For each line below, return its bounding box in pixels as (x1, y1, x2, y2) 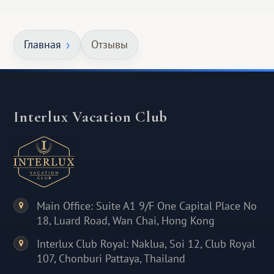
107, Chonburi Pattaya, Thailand (37, 251, 186, 266)
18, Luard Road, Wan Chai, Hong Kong (37, 213, 215, 228)
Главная (24, 37, 62, 51)
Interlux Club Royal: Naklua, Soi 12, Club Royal (37, 237, 256, 251)
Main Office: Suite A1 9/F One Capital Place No (37, 199, 257, 213)
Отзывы (91, 37, 128, 51)
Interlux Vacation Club (13, 108, 168, 126)
